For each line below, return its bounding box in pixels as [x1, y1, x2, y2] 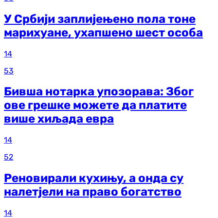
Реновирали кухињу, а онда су [4, 171, 183, 185]
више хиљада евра [4, 112, 114, 126]
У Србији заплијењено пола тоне [4, 12, 196, 26]
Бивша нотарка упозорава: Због [4, 85, 194, 99]
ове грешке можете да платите [4, 98, 187, 112]
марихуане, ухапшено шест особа [4, 25, 203, 39]
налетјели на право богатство [4, 185, 182, 199]
